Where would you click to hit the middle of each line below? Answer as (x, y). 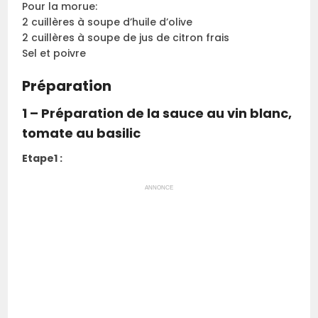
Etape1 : (43, 158)
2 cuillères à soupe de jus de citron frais (126, 37)
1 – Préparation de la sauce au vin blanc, (157, 113)
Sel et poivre (54, 53)
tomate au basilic (82, 133)
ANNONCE (159, 187)
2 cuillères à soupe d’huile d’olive (108, 22)
